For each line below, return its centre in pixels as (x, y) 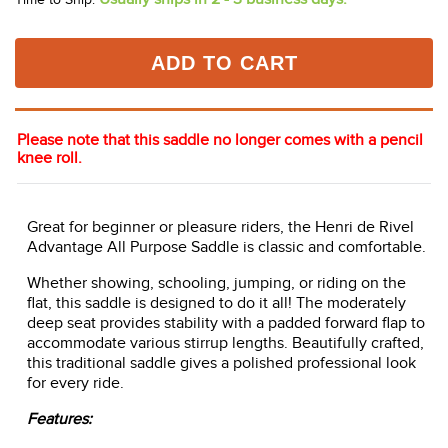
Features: (59, 419)
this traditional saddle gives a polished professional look (221, 363)
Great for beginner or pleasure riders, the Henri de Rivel (220, 227)
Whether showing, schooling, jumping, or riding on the (216, 283)
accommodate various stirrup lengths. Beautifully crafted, (225, 343)
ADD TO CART (224, 63)
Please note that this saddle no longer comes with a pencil (220, 140)
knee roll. (49, 158)
